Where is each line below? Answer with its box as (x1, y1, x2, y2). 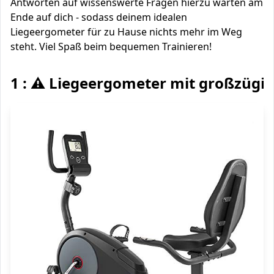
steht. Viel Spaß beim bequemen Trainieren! (10, 40, 212, 53)
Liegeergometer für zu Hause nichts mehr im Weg (10, 25, 242, 39)
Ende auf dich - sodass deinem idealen (10, 10, 187, 24)
